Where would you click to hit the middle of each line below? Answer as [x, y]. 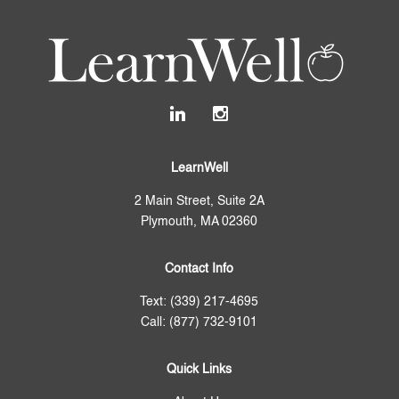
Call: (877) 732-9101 [199, 323]
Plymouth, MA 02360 [199, 222]
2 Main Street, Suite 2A [199, 202]
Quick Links [199, 370]
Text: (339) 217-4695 [199, 302]
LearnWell [199, 169]
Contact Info [199, 269]
